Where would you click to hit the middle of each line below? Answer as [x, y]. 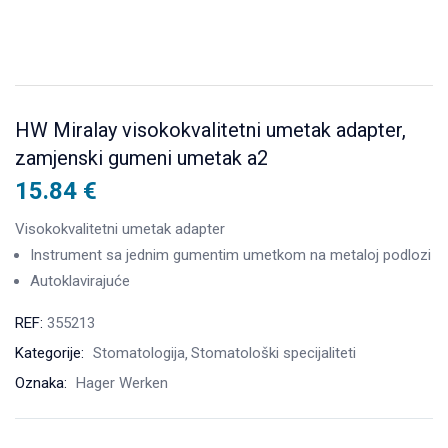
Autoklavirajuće [80, 281]
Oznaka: [43, 383]
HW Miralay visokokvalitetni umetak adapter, [210, 130]
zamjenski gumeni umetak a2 [141, 158]
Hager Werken [122, 383]
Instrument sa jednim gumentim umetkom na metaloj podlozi [230, 255]
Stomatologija [139, 353]
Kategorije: [51, 353]
